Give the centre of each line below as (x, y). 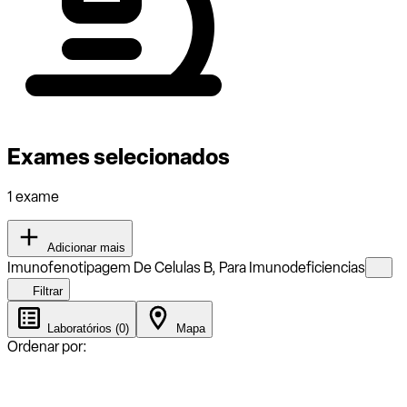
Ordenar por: (47, 346)
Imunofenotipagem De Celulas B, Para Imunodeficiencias (186, 267)
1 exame (33, 196)
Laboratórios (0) (86, 328)
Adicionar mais (84, 247)
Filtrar (46, 291)
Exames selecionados (119, 156)
